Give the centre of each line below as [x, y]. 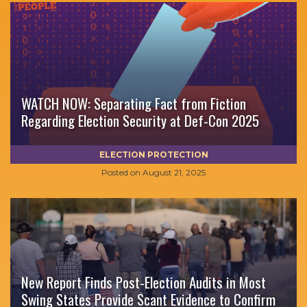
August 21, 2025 [174, 172]
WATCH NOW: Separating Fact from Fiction [134, 103]
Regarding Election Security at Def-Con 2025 [140, 120]
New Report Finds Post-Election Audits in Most [144, 282]
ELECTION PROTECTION [153, 155]
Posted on [121, 172]
